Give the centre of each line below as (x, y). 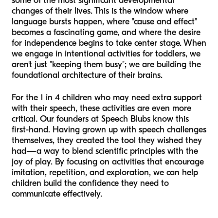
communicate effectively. (57, 194)
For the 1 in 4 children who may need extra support (107, 98)
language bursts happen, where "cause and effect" (104, 22)
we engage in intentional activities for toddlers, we (106, 54)
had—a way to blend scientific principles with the (105, 151)
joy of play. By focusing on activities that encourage (108, 162)
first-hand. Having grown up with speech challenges (109, 130)
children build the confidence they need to (90, 183)
